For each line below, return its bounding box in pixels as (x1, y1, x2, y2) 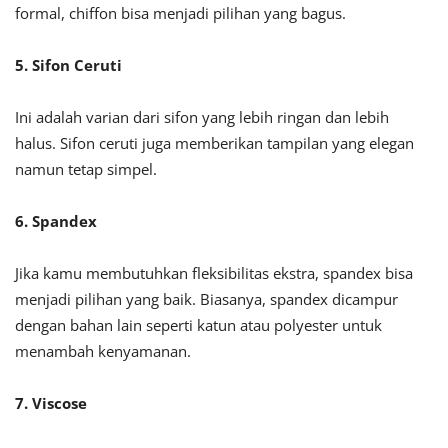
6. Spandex (15, 211, 97, 232)
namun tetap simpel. (15, 159, 157, 180)
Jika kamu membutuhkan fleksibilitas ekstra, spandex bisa (15, 263, 413, 284)
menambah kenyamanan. (15, 341, 191, 362)
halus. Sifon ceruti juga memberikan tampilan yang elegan (15, 133, 414, 154)
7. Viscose (15, 393, 87, 414)
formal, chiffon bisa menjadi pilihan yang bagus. (15, 3, 346, 24)
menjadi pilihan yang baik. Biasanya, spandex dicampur (15, 289, 398, 310)
